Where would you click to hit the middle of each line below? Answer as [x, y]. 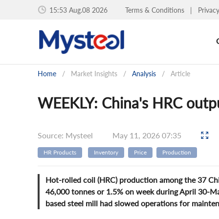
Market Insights [94, 74]
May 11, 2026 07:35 [148, 135]
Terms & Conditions [156, 10]
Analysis [144, 74]
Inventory [106, 152]
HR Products [60, 152]
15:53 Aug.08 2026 [78, 10]
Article [180, 74]
